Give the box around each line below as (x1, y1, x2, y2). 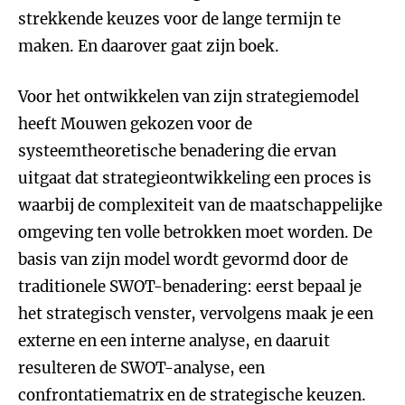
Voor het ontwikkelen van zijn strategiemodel (18, 87, 359, 107)
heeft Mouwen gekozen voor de (18, 114, 252, 134)
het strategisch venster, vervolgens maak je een (18, 304, 373, 324)
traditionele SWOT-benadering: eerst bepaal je (18, 277, 362, 297)
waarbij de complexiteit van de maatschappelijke (18, 195, 382, 215)
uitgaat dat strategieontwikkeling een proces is (18, 168, 372, 188)
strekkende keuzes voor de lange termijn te (18, 9, 341, 29)
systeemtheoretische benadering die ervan (18, 141, 336, 161)
